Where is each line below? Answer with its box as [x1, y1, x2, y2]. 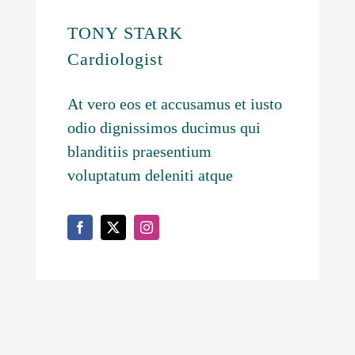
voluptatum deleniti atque [67, 166, 233, 184]
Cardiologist [67, 48, 163, 69]
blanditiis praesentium [67, 142, 212, 160]
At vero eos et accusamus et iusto [67, 94, 282, 113]
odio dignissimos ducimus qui [67, 118, 261, 136]
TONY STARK [67, 22, 183, 43]
